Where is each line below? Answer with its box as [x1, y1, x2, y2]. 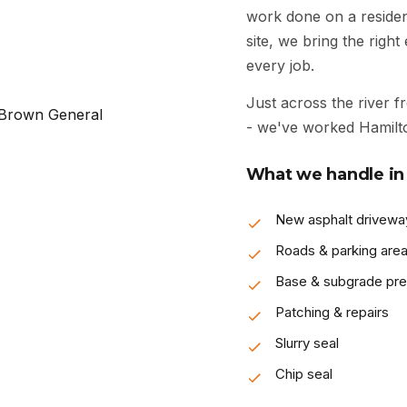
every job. [245, 55, 314, 74]
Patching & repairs [274, 303, 389, 321]
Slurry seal [274, 333, 339, 352]
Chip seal [274, 364, 333, 382]
